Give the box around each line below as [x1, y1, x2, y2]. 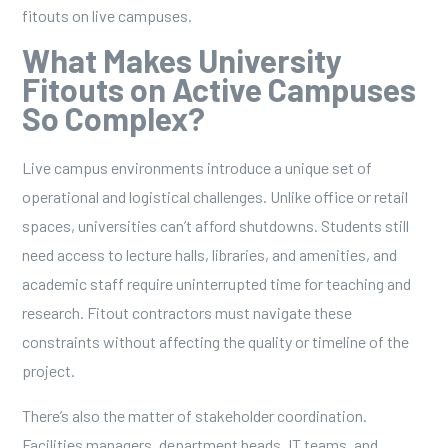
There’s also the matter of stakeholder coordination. [21, 406, 367, 425]
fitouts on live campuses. [21, 6, 192, 25]
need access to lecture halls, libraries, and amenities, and [21, 245, 397, 264]
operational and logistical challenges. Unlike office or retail [21, 187, 408, 206]
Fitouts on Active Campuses [21, 70, 416, 108]
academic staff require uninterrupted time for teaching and [21, 274, 411, 293]
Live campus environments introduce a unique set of [21, 158, 372, 177]
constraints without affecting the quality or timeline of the [21, 332, 409, 351]
